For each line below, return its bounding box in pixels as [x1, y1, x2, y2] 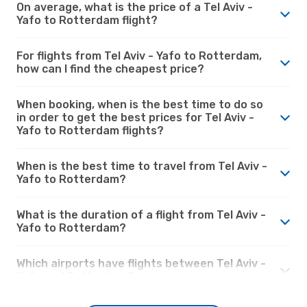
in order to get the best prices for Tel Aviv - [16, 110, 254, 124]
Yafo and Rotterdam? [16, 269, 134, 283]
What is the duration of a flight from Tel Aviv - [16, 208, 266, 221]
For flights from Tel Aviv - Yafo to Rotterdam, [16, 49, 262, 62]
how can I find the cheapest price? [16, 62, 204, 75]
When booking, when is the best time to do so [16, 97, 263, 111]
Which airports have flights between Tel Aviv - [16, 256, 266, 270]
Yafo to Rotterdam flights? [16, 123, 164, 137]
